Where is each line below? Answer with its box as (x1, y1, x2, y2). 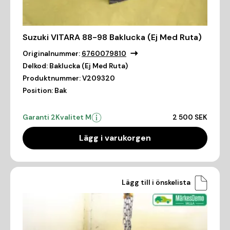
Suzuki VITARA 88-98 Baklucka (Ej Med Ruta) (23, 31, 202, 43)
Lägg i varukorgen (79, 132, 151, 143)
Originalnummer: (23, 49, 80, 58)
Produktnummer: (23, 73, 81, 83)
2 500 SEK (172, 112, 207, 122)
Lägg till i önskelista (122, 178, 190, 187)
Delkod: (23, 61, 48, 70)
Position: (23, 86, 53, 95)
